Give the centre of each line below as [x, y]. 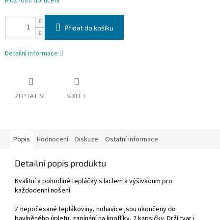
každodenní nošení [43, 191]
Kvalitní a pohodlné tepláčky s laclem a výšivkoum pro [94, 181]
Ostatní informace [132, 140]
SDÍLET [76, 96]
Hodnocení [53, 140]
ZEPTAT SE [31, 96]
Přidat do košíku [89, 28]
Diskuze [87, 140]
